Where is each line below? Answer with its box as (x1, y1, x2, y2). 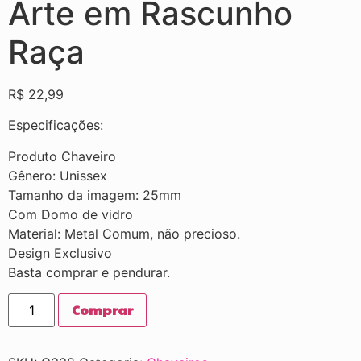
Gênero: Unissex (8, 167, 107, 184)
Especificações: (8, 117, 103, 134)
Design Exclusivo (8, 244, 112, 261)
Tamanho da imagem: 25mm (8, 186, 181, 203)
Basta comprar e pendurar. (8, 263, 170, 280)
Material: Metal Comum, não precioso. (8, 225, 240, 242)
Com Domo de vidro (8, 205, 133, 222)
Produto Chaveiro (8, 147, 116, 164)
